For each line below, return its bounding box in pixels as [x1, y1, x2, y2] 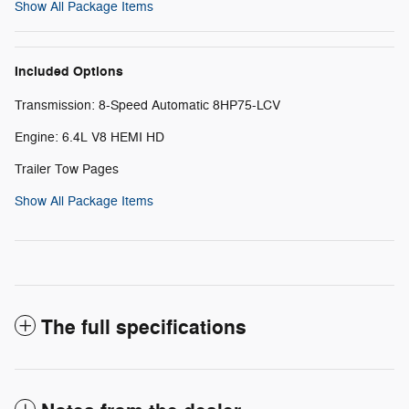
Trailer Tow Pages [15, 162, 119, 178]
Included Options [15, 63, 123, 81]
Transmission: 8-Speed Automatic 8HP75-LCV [15, 98, 280, 114]
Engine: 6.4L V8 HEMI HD [15, 130, 164, 146]
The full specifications [41, 315, 246, 341]
